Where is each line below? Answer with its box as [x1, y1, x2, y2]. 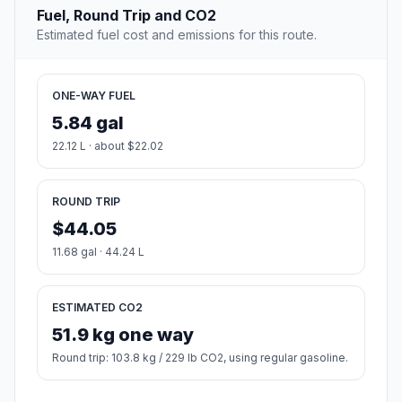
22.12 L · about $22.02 [52, 139, 163, 153]
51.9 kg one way [52, 324, 194, 346]
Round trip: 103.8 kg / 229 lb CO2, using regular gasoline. [52, 351, 348, 365]
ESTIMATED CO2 [52, 301, 143, 315]
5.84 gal [52, 112, 124, 135]
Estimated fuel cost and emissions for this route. [37, 27, 317, 43]
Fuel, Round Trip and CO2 [37, 6, 216, 25]
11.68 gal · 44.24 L [52, 245, 144, 259]
